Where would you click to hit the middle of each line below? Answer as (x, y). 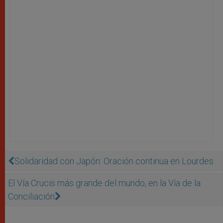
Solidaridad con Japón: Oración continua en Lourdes (114, 161)
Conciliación (31, 196)
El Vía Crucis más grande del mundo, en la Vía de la (104, 183)
